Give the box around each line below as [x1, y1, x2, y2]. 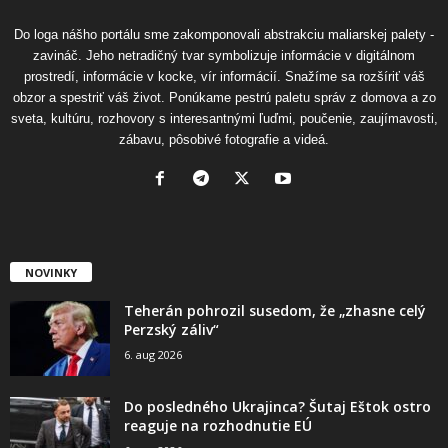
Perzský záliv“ [124, 320, 219, 340]
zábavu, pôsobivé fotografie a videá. [119, 132, 329, 148]
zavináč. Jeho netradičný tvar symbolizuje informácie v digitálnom [33, 48, 415, 64]
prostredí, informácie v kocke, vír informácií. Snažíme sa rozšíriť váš [23, 69, 425, 85]
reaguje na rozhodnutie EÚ [124, 416, 312, 436]
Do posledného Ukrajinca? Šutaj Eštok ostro [124, 397, 431, 417]
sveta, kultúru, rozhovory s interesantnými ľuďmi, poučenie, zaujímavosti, [10, 111, 438, 127]
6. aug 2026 [124, 347, 182, 363]
